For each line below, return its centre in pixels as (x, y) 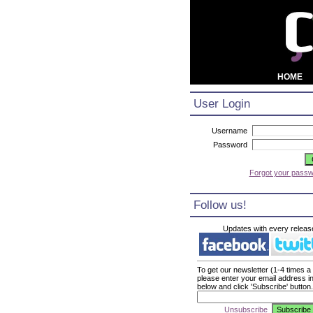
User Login (222, 103)
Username (230, 131)
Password (231, 145)
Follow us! (220, 205)
